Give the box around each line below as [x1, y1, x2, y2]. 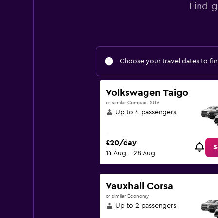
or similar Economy [105, 194, 149, 199]
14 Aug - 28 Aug [105, 150, 155, 157]
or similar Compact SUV [105, 100, 160, 105]
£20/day [105, 139, 137, 147]
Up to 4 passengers [115, 109, 176, 116]
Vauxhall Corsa [105, 182, 173, 191]
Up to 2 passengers [115, 202, 176, 209]
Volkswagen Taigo [105, 88, 188, 98]
